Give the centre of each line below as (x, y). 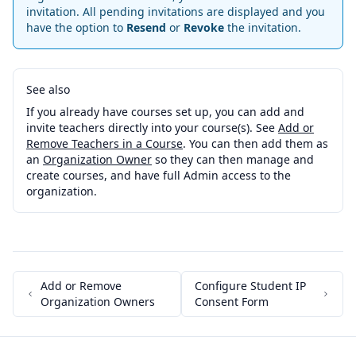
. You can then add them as (255, 143)
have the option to (76, 27)
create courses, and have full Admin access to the (159, 175)
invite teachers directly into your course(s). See (152, 127)
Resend (146, 27)
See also (48, 89)
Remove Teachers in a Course (104, 143)
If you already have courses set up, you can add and (165, 111)
